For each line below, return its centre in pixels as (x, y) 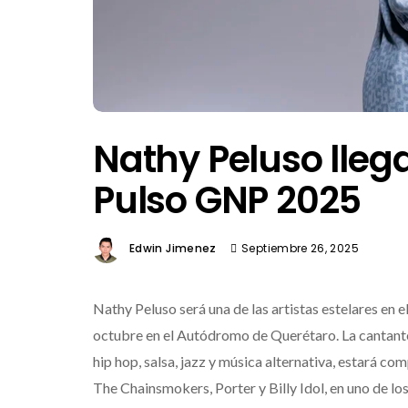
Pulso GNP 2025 (227, 200)
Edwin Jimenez (173, 248)
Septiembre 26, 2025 (300, 248)
